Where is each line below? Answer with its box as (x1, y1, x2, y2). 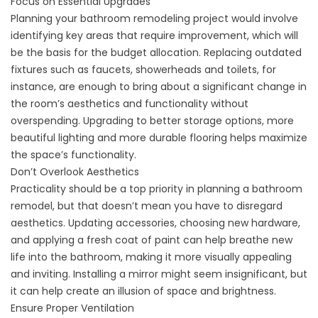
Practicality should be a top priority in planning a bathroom (11, 182, 302, 197)
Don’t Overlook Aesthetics (11, 165, 139, 180)
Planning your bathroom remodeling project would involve (11, 11, 298, 26)
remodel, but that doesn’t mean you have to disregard (11, 199, 283, 214)
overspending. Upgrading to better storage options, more (11, 114, 294, 128)
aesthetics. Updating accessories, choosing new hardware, (11, 216, 300, 231)
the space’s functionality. (11, 148, 136, 163)
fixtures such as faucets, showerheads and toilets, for (11, 62, 276, 77)
